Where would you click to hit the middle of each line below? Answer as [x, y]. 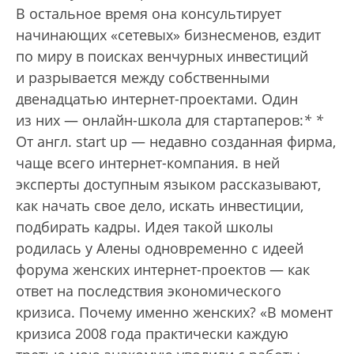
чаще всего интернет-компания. [129, 163]
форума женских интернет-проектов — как [163, 270]
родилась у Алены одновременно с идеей [160, 249]
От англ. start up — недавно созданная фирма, [176, 142]
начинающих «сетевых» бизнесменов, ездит [168, 35]
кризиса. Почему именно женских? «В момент [174, 313]
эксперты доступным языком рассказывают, [168, 185]
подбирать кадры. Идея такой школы [145, 227]
